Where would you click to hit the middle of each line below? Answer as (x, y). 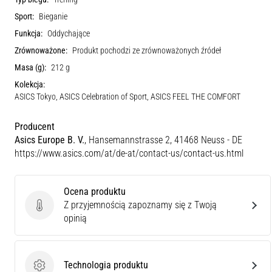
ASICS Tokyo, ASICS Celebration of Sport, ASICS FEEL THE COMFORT (127, 97)
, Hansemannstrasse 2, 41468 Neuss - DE (163, 140)
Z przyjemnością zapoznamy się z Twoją (140, 205)
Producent (35, 126)
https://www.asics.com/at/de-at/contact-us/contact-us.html (129, 153)
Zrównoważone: (41, 50)
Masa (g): (30, 67)
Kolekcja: (30, 84)
